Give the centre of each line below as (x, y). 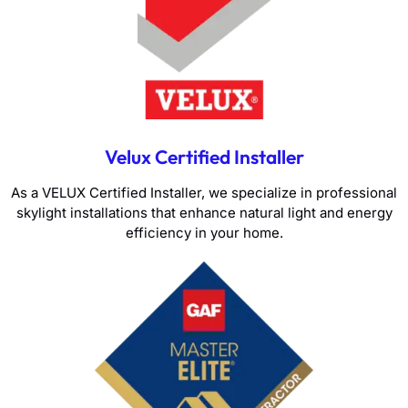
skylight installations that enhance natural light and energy (204, 212)
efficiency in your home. (204, 232)
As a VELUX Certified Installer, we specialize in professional (204, 192)
